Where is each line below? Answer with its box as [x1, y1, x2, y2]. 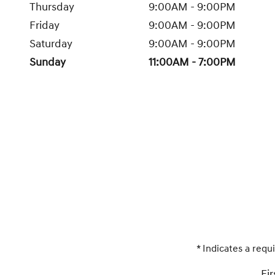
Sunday [29, 55, 66, 70]
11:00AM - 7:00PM [149, 55, 236, 70]
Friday [29, 18, 60, 33]
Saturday [29, 37, 72, 52]
